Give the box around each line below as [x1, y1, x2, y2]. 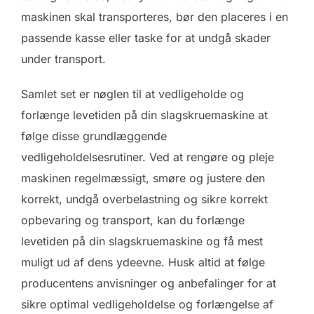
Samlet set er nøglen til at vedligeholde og [21, 87, 244, 102]
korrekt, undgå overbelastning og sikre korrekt [21, 192, 268, 207]
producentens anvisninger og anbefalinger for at [21, 276, 276, 291]
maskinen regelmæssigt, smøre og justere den [21, 171, 265, 186]
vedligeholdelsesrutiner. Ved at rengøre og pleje [21, 150, 274, 165]
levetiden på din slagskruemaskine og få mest [21, 234, 263, 249]
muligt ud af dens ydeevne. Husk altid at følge [21, 255, 265, 270]
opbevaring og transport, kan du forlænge [21, 213, 245, 228]
